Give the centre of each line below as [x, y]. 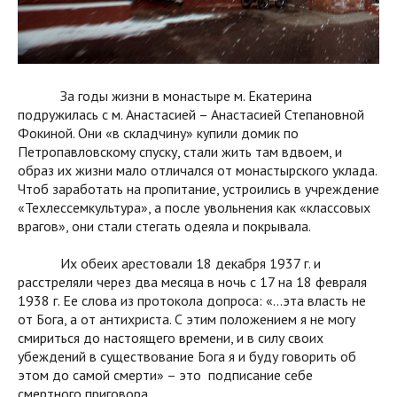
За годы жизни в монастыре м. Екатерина [165, 95]
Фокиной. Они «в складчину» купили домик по [158, 132]
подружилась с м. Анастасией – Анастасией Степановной [191, 114]
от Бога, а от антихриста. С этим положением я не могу [187, 319]
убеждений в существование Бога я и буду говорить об [187, 356]
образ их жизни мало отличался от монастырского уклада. [197, 170]
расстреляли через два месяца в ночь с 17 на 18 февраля [192, 281]
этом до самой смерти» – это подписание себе [165, 374]
